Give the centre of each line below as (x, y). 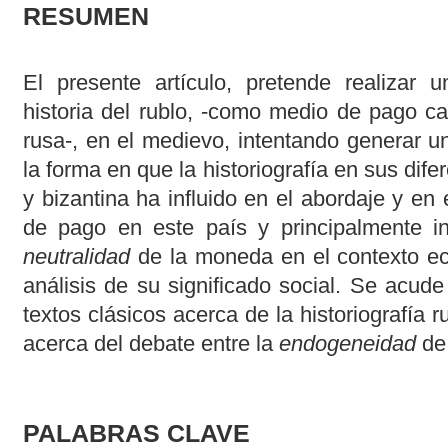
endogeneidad (347, 344)
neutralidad (76, 257)
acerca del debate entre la (150, 344)
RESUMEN (85, 16)
